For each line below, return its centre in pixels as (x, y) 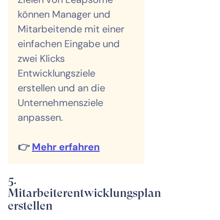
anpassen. (40, 117)
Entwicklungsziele (56, 73)
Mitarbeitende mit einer (71, 29)
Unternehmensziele (60, 102)
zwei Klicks (41, 58)
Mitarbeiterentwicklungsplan (84, 193)
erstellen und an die (61, 88)
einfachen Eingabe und (69, 43)
